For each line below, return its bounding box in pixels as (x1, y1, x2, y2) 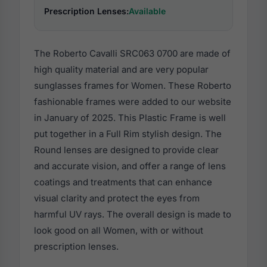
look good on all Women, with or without (34, 224, 203, 236)
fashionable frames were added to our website (34, 95, 231, 107)
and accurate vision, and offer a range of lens (34, 160, 226, 172)
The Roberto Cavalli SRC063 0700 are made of (34, 47, 231, 59)
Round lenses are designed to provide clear (34, 144, 219, 156)
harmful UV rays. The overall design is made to (34, 208, 231, 220)
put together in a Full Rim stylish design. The (34, 128, 222, 139)
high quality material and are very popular (34, 63, 209, 75)
